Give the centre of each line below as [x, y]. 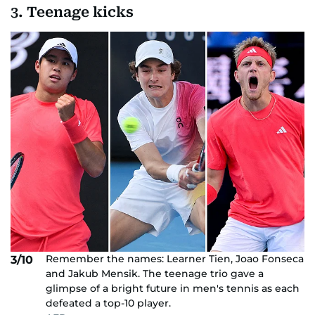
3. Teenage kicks [72, 12]
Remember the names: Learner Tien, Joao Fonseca [175, 259]
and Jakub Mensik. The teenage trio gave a [155, 274]
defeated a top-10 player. [108, 303]
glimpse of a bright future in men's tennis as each [173, 289]
